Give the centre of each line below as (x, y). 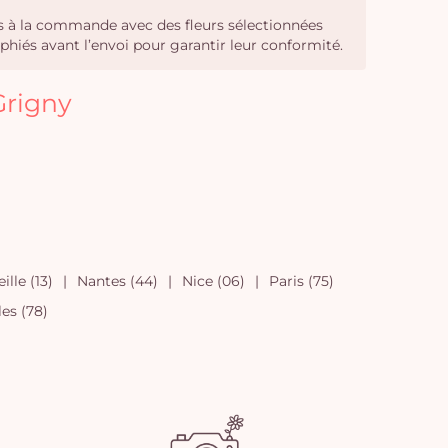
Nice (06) (213, 281)
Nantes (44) (117, 281)
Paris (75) (301, 281)
